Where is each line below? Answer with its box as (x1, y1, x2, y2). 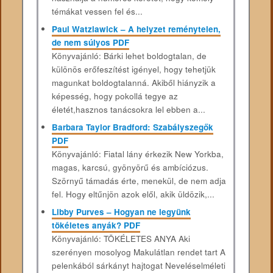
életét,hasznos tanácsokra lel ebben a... (51, 104, 205, 116)
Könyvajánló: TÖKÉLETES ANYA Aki (51, 232, 190, 244)
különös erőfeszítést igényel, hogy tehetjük (51, 63, 216, 76)
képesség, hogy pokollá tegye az (51, 90, 178, 102)
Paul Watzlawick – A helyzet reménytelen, (51, 23, 221, 35)
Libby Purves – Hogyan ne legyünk (51, 205, 191, 218)
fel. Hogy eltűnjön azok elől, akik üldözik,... (51, 188, 214, 200)
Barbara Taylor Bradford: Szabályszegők (51, 121, 213, 133)
